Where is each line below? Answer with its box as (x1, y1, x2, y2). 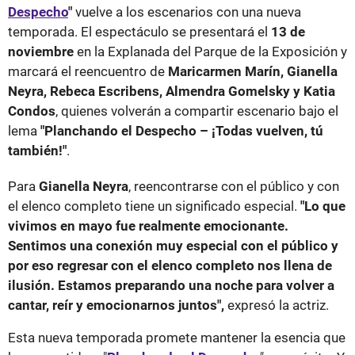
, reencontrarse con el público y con (128, 177, 339, 194)
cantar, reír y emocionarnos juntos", (8, 296, 224, 313)
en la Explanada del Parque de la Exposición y (74, 43, 347, 59)
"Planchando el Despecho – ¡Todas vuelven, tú (40, 122, 323, 139)
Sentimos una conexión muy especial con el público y (8, 237, 338, 254)
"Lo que (300, 197, 345, 214)
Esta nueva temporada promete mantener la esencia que (8, 329, 345, 345)
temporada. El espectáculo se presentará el (8, 23, 271, 40)
